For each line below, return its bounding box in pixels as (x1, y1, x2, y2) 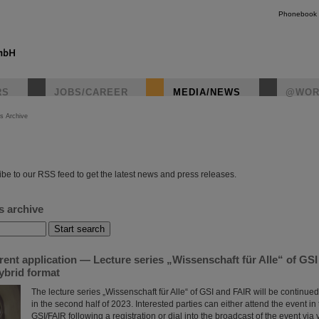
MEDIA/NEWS (173, 87, 241, 98)
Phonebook (278, 10, 317, 18)
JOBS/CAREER (54, 87, 128, 98)
